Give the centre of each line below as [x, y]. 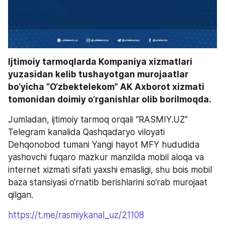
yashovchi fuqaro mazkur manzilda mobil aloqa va [106, 157]
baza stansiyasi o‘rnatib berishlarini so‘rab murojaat [108, 183]
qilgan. [21, 195]
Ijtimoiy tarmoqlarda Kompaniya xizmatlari [100, 62]
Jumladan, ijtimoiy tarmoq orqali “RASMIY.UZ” [98, 120]
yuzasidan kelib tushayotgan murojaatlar [98, 75]
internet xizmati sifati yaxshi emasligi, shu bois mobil [110, 170]
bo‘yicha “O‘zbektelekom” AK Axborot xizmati [106, 87]
